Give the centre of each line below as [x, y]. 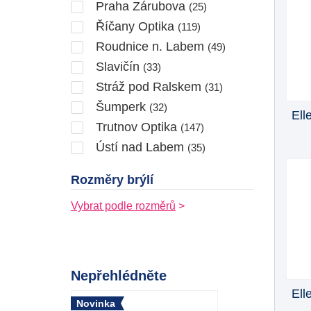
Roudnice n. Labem [150, 46]
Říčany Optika [135, 26]
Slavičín [118, 66]
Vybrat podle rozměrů [123, 205]
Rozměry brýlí [112, 179]
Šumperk [121, 107]
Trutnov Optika [136, 127]
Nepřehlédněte [119, 275]
